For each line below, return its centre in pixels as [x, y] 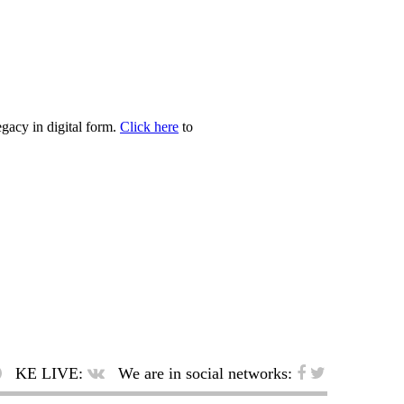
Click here [149, 127]
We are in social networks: [205, 374]
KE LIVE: [49, 374]
